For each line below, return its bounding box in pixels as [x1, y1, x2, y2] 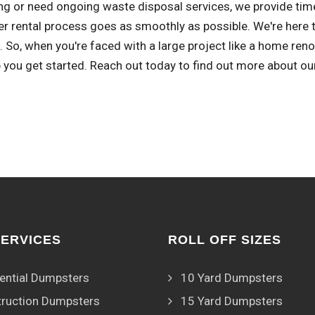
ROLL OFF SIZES [168, 233, 281, 247]
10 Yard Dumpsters [181, 271, 283, 285]
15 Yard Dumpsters [181, 294, 283, 308]
